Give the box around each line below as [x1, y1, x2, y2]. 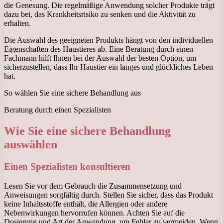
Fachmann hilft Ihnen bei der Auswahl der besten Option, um [4, 54, 196, 63]
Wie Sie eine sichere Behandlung [4, 124, 171, 137]
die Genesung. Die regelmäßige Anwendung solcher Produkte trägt [4, 1, 215, 10]
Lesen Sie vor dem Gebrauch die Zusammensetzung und [4, 181, 182, 190]
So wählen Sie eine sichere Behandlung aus [4, 89, 141, 98]
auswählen [4, 137, 57, 151]
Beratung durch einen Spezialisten [4, 106, 111, 114]
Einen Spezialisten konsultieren [4, 161, 130, 172]
